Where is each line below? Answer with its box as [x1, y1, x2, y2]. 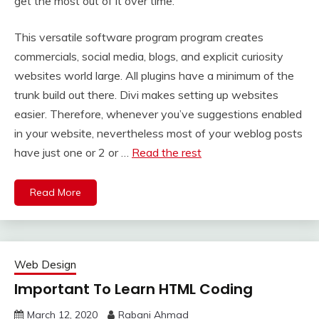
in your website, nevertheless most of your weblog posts [14, 126, 303, 141]
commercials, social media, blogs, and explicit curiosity [14, 49, 283, 64]
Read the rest [132, 145, 202, 160]
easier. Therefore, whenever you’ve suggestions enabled [14, 107, 302, 122]
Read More [30, 186, 81, 199]
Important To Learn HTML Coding [14, 279, 253, 300]
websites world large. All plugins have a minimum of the [14, 68, 294, 83]
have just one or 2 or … [14, 145, 132, 160]
